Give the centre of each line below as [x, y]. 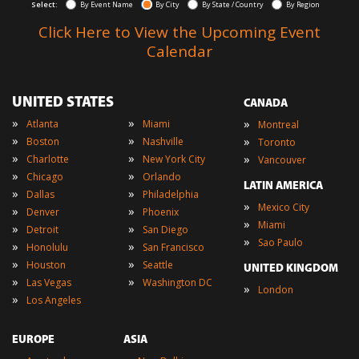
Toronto [277, 143]
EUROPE [33, 341]
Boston [43, 142]
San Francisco [173, 248]
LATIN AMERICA [284, 187]
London [276, 290]
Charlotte [48, 159]
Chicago [45, 177]
